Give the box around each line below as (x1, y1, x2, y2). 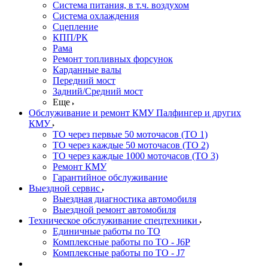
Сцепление (53, 22, 98, 32)
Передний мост (53, 75, 115, 86)
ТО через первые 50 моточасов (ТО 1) (53, 129, 208, 139)
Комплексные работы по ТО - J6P (53, 237, 190, 247)
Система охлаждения (53, 11, 139, 21)
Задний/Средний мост (53, 86, 143, 96)
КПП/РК (53, 32, 88, 42)
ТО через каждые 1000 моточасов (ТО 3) (53, 151, 218, 161)
